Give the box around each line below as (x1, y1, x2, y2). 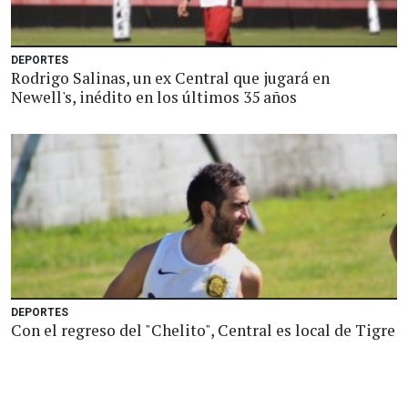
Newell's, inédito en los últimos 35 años (11, 87, 297, 107)
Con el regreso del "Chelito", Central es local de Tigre (11, 320, 395, 341)
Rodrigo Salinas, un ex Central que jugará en (11, 67, 330, 88)
